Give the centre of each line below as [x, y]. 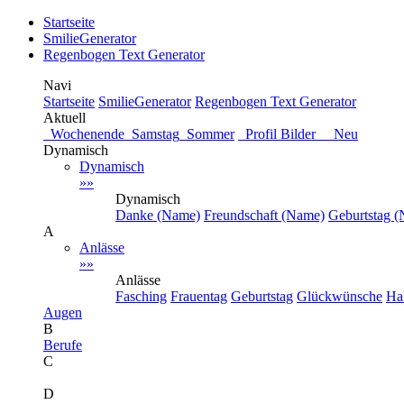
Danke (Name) [158, 215]
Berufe [63, 345]
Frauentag [199, 296]
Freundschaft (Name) [264, 215]
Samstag [152, 134]
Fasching [141, 296]
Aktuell [64, 118]
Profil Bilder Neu [298, 134]
